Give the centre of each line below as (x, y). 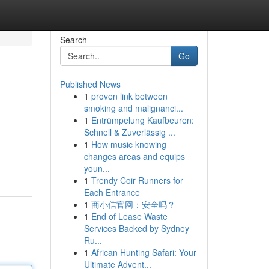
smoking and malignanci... (133, 108)
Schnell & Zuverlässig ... (129, 132)
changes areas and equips (134, 156)
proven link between (129, 96)
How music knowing (128, 144)
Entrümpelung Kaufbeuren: (142, 120)
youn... (97, 168)
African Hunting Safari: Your (144, 252)
